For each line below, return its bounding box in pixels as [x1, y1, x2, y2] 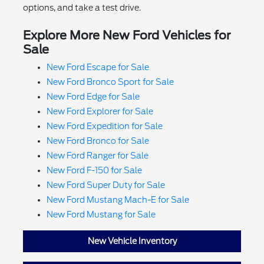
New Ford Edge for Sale [46, 91, 140, 101]
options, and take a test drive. [22, 2, 141, 12]
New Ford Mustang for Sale [46, 209, 156, 219]
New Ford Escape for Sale [46, 62, 149, 72]
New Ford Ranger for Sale [46, 150, 148, 160]
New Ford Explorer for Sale [46, 106, 153, 116]
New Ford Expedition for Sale [46, 121, 163, 131]
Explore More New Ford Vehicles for [22, 28, 230, 42]
